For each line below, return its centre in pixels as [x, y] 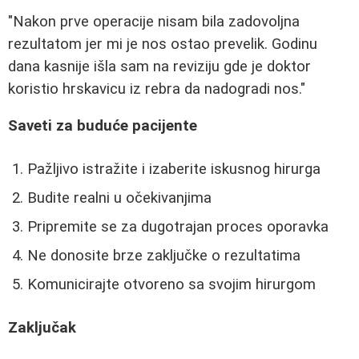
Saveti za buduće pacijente [103, 126]
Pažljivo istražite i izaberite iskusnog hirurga [174, 169]
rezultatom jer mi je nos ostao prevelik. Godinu [163, 44]
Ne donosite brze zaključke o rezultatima [164, 255]
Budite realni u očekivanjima [119, 198]
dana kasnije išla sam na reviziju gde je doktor [159, 66]
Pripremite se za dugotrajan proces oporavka [178, 226]
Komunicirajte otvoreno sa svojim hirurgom [171, 284]
